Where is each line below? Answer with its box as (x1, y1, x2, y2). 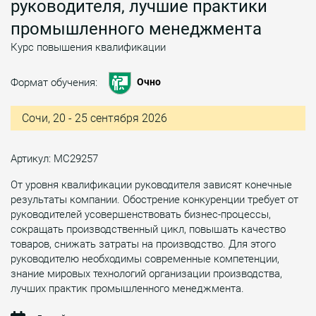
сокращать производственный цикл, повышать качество (11, 222, 286, 236)
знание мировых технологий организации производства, (11, 267, 282, 280)
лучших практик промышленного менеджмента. (11, 281, 244, 295)
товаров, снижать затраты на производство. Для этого (11, 237, 276, 250)
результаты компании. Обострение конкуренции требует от (11, 193, 298, 206)
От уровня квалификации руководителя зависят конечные (11, 178, 292, 191)
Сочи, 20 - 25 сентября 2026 (22, 111, 167, 125)
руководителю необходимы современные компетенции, (11, 252, 279, 265)
